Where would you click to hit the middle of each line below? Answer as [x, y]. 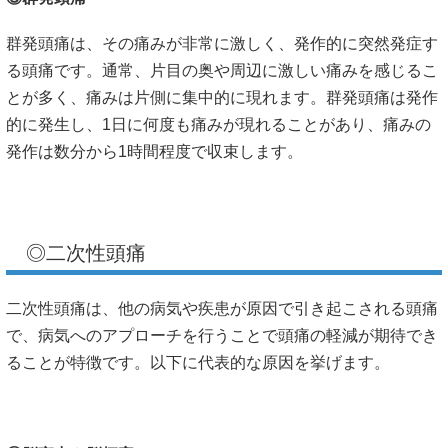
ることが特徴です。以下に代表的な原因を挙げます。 [198, 363]
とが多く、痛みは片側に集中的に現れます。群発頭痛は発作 [222, 97]
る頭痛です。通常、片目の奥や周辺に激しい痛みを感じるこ [222, 70]
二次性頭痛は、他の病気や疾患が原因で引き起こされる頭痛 [222, 309]
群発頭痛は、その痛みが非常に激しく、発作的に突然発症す [222, 43]
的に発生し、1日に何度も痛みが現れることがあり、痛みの [218, 124]
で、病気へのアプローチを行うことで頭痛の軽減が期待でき [222, 336]
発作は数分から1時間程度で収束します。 [154, 151]
